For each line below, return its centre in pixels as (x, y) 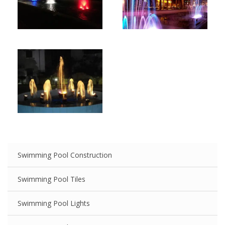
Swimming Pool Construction (65, 155)
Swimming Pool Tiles (51, 179)
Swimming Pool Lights (54, 203)
